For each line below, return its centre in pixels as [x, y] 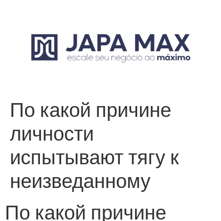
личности [52, 134]
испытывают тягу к [94, 158]
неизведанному [80, 181]
